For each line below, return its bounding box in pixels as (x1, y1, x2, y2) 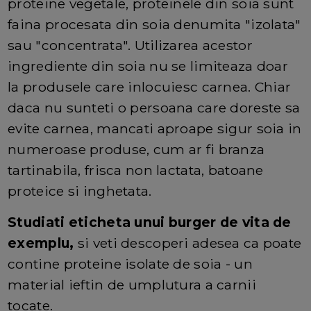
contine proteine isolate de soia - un (8, 255, 253, 272)
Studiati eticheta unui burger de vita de (8, 213, 292, 230)
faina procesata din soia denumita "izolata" (8, 15, 301, 33)
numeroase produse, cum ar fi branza (8, 140, 265, 158)
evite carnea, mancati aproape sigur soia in (8, 119, 302, 137)
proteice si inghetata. (8, 182, 152, 199)
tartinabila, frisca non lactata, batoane (8, 161, 264, 178)
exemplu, (8, 234, 78, 251)
